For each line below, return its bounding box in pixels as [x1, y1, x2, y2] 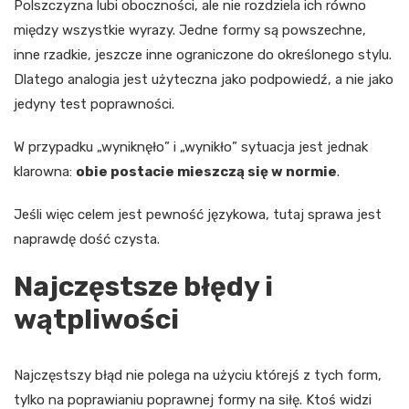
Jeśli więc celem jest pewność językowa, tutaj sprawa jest [14, 206, 382, 224]
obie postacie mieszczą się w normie [76, 163, 337, 181]
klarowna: [14, 163, 76, 181]
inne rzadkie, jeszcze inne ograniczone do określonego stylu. [14, 47, 392, 64]
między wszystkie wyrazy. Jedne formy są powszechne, [14, 22, 366, 39]
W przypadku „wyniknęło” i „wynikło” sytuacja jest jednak [14, 139, 368, 156]
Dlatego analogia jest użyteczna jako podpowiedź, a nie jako [14, 71, 393, 89]
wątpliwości [14, 303, 179, 337]
